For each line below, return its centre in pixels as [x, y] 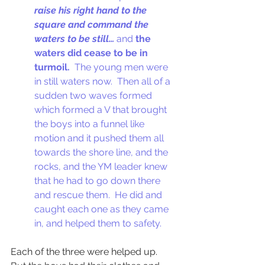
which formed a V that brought [102, 110]
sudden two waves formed [94, 96]
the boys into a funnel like [91, 124]
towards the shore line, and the [102, 153]
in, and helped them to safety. [100, 224]
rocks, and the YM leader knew [102, 167]
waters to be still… [74, 39]
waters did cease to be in [92, 53]
